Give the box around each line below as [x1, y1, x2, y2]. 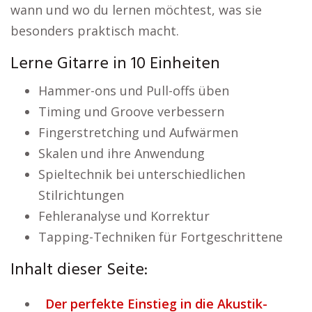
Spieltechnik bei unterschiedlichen [38, 166, 245, 182]
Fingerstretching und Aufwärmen [38, 124, 238, 141]
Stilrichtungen [38, 187, 124, 203]
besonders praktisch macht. [10, 22, 179, 39]
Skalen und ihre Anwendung [38, 145, 205, 162]
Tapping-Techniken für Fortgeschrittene [38, 228, 283, 245]
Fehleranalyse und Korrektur [38, 208, 210, 224]
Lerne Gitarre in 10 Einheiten [10, 51, 220, 77]
